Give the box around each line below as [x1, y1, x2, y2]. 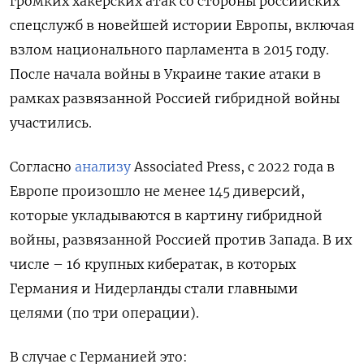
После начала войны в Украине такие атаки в [10, 65, 321, 82]
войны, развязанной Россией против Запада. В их [10, 231, 352, 248]
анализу [75, 158, 131, 175]
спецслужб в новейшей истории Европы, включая [10, 16, 354, 33]
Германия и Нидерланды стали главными [10, 279, 298, 297]
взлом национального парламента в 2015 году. [10, 41, 329, 58]
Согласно [10, 158, 75, 175]
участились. [10, 114, 92, 131]
